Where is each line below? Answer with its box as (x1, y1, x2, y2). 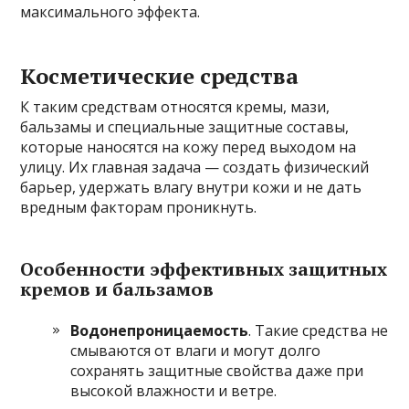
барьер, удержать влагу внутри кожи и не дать (20, 177, 362, 198)
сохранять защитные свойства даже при (70, 361, 364, 382)
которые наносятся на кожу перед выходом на (20, 137, 357, 158)
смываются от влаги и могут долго (70, 341, 321, 362)
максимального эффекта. (20, 2, 201, 23)
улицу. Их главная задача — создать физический (20, 157, 370, 178)
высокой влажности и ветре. (70, 381, 278, 402)
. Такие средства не (248, 320, 389, 341)
